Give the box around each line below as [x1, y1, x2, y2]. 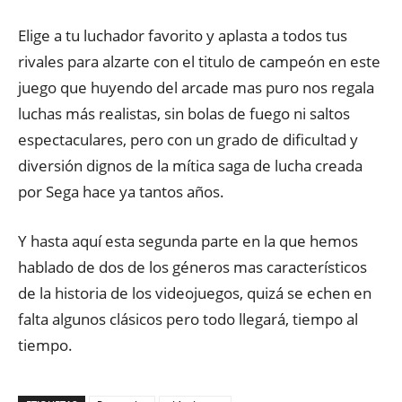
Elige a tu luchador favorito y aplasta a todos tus [18, 25, 347, 46]
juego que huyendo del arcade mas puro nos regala [18, 77, 374, 98]
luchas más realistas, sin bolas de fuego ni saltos [18, 103, 350, 124]
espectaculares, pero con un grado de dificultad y [18, 129, 358, 150]
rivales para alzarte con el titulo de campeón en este [18, 51, 380, 72]
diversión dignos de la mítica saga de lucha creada [18, 155, 363, 176]
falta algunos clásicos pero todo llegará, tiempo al [18, 309, 358, 329]
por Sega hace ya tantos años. [18, 181, 224, 202]
